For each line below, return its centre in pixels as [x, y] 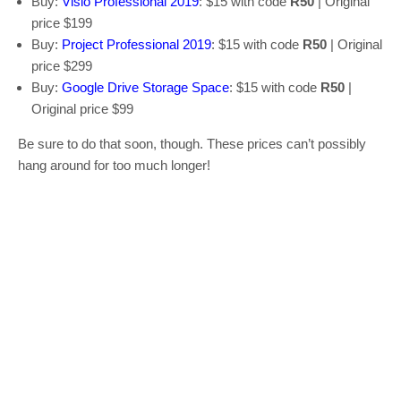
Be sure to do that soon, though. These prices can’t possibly [192, 143]
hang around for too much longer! [114, 165]
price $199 [62, 22]
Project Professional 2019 [137, 44]
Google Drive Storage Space [145, 87]
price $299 [62, 65]
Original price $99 [82, 108]
